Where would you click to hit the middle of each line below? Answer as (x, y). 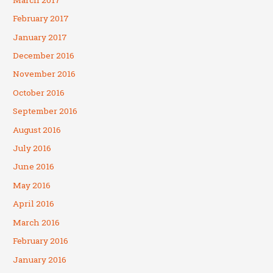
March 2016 (37, 222)
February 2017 (41, 19)
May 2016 (32, 185)
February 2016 (41, 241)
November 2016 (44, 74)
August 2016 (37, 129)
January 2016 (40, 259)
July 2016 (32, 148)
